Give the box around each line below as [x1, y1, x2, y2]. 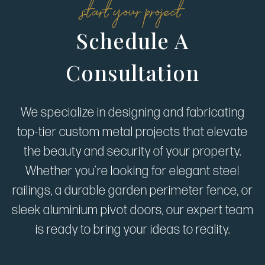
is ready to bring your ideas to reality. [35, 221, 230, 238]
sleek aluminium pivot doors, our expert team [11, 202, 254, 218]
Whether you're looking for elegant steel [25, 163, 240, 179]
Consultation [66, 57, 199, 86]
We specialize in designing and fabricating [20, 104, 245, 121]
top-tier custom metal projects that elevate [17, 124, 248, 140]
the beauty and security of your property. [24, 143, 241, 160]
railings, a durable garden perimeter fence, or [12, 182, 253, 199]
